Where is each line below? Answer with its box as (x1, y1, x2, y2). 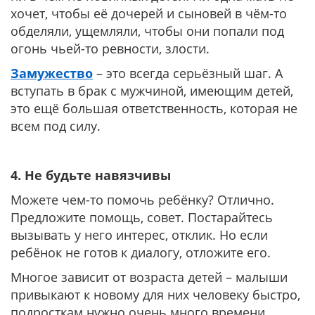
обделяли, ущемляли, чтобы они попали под (11, 22, 284, 39)
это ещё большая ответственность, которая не (11, 100, 297, 117)
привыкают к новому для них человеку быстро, (11, 286, 300, 303)
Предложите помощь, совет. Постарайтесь (11, 209, 273, 226)
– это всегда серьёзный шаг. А (93, 65, 283, 82)
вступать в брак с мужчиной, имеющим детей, (11, 82, 293, 99)
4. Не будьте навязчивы (11, 167, 171, 184)
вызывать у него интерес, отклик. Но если (11, 226, 268, 243)
